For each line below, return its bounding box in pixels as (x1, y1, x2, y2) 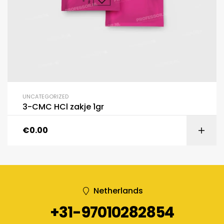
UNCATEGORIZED (22, 92, 68, 100)
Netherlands (93, 185, 143, 197)
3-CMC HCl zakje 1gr (22, 100, 104, 112)
